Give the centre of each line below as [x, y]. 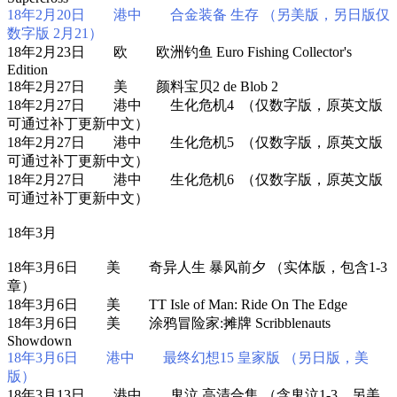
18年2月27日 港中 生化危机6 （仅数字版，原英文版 [195, 179]
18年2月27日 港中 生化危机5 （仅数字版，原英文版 [195, 142]
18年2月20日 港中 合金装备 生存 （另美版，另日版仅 [198, 14]
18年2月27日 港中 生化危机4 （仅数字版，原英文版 [195, 105]
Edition [27, 69]
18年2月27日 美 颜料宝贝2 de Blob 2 [143, 86]
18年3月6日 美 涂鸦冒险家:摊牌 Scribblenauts [169, 323]
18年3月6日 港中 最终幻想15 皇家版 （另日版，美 [188, 357]
